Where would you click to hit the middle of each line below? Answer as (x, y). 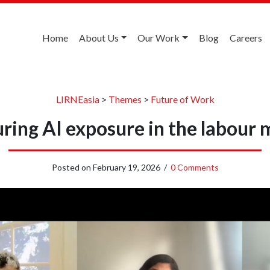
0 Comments (194, 167)
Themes (125, 99)
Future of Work (182, 99)
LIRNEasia (77, 99)
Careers (246, 38)
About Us (99, 38)
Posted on (72, 167)
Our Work (159, 38)
